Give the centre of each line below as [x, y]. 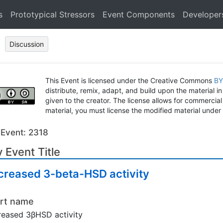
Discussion [27, 44]
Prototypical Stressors [53, 15]
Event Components [139, 15]
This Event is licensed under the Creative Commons [130, 80]
